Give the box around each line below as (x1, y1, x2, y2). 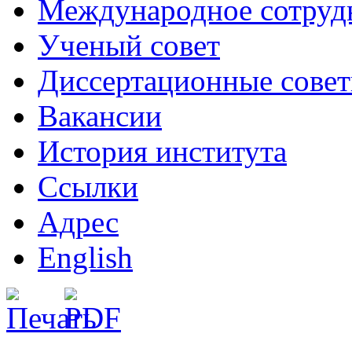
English (38, 240, 133, 274)
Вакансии (38, 98, 162, 133)
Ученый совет (38, 27, 220, 62)
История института (38, 134, 287, 168)
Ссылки (38, 169, 138, 203)
